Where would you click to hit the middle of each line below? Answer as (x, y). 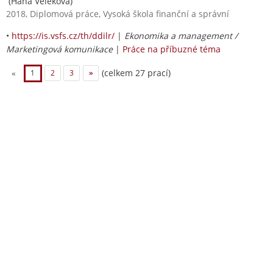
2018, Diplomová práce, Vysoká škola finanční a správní (118, 13)
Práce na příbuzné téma (172, 49)
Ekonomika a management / (181, 35)
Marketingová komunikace (59, 49)
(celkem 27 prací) (135, 73)
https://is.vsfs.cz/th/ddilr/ (63, 35)
